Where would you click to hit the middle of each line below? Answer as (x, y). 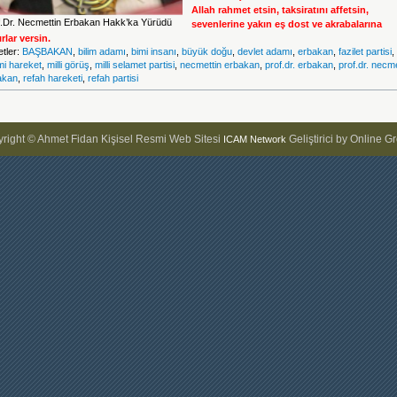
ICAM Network (254, 139)
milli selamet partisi (135, 65)
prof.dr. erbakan (299, 65)
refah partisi (113, 78)
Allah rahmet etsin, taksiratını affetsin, (280, 10)
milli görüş (68, 65)
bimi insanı (154, 51)
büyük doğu (207, 51)
